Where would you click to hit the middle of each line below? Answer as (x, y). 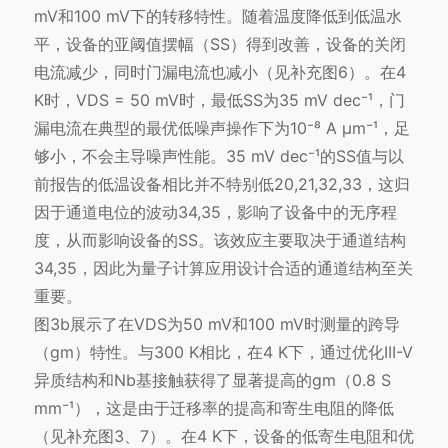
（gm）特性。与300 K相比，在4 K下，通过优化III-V (223, 352)
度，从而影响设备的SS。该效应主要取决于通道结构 (219, 240)
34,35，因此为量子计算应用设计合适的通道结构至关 (223, 268)
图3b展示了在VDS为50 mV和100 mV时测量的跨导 (216, 324)
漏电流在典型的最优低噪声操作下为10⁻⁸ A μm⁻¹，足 (221, 128)
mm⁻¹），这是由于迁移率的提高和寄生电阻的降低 (213, 408)
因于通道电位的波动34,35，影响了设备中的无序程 (215, 212)
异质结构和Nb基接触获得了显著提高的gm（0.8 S (212, 380)
